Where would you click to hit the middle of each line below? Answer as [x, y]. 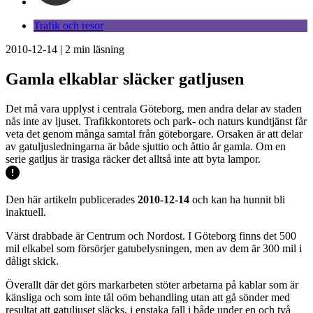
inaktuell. [26, 212]
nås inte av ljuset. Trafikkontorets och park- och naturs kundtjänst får [156, 121]
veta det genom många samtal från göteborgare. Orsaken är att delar [154, 133]
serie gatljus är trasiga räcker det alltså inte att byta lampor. [133, 159]
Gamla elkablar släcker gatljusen [125, 79]
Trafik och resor [68, 26]
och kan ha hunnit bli [237, 199]
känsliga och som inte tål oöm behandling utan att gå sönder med [148, 297]
